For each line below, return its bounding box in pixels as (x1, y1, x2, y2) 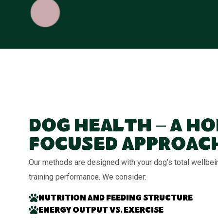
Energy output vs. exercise (38, 207, 164, 216)
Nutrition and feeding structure (38, 195, 193, 203)
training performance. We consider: (29, 172, 147, 182)
